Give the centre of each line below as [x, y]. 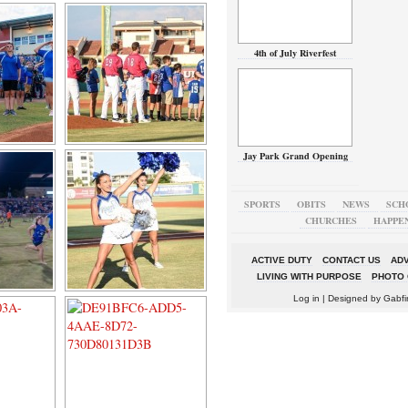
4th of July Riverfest [295, 53]
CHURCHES [331, 220]
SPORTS [262, 204]
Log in [306, 298]
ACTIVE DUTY [282, 260]
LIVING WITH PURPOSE [309, 276]
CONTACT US [352, 260]
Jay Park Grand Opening [295, 156]
